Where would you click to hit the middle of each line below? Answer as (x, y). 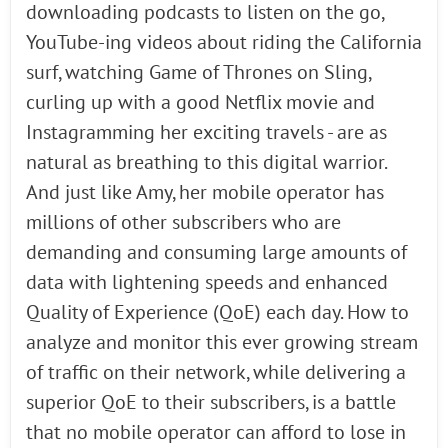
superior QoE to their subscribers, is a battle (211, 403)
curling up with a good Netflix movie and (200, 103)
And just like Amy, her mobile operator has (205, 193)
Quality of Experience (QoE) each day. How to (217, 313)
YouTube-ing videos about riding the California (224, 43)
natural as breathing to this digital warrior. (206, 163)
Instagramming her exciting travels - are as (206, 133)
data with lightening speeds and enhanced (207, 283)
